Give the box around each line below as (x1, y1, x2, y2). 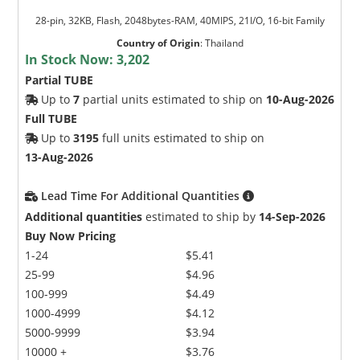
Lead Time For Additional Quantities (41, 187, 243, 203)
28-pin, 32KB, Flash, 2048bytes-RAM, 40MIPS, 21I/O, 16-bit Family (35, 13, 325, 27)
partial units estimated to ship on (80, 91, 267, 107)
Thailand (204, 35, 243, 50)
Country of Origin (116, 35, 200, 50)
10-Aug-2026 (266, 91, 335, 107)
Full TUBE (25, 110, 78, 126)
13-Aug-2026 (25, 149, 94, 165)
